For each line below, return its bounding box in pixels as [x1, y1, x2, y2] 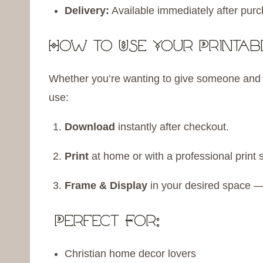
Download [65, 121, 115, 133]
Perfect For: [49, 214, 160, 231]
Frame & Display [65, 180, 147, 192]
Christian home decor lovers [65, 248, 196, 260]
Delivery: [65, 5, 109, 17]
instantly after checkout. [115, 121, 229, 133]
